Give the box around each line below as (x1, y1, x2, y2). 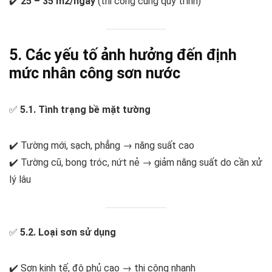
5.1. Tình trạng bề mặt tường (20, 103, 151, 115)
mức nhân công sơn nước (9, 64, 180, 82)
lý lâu (9, 173, 31, 185)
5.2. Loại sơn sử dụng (20, 226, 116, 238)
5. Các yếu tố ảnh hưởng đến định (9, 46, 237, 64)
